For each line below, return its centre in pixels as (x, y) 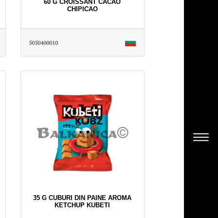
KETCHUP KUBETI (82, 205)
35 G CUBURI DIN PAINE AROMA (82, 198)
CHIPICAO (82, 9)
